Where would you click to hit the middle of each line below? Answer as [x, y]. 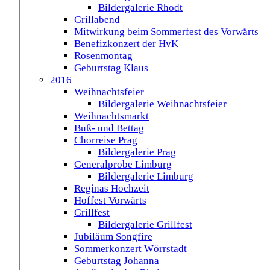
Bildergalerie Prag [137, 152]
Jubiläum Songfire [113, 237]
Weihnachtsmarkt [111, 116]
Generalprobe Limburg [123, 164]
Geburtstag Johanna [117, 261]
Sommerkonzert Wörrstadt [130, 249]
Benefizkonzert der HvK [126, 44]
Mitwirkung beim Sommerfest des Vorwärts [166, 32]
